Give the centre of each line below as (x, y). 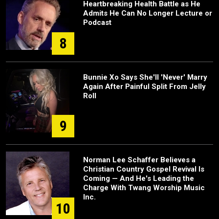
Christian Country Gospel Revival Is (144, 169)
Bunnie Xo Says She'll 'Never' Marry (145, 77)
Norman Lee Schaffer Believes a (139, 160)
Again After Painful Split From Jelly (144, 87)
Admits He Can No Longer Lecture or (148, 13)
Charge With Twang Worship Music (144, 188)
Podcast (97, 23)
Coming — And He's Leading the (139, 179)
